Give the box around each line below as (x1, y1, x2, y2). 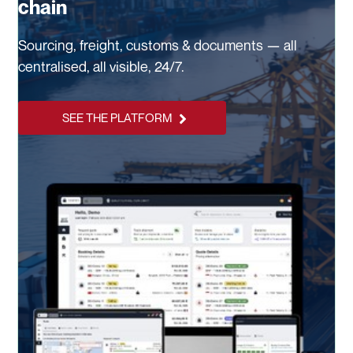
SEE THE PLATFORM (62, 110, 172, 125)
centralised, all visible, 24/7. (18, 57, 184, 75)
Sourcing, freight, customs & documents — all (18, 35, 297, 54)
